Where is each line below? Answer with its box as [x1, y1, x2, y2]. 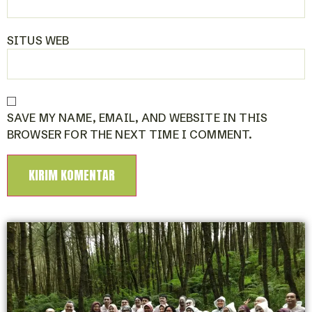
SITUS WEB [7, 33, 70, 47]
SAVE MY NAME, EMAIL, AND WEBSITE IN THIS [7, 110, 267, 125]
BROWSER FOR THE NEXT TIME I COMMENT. [7, 127, 253, 141]
